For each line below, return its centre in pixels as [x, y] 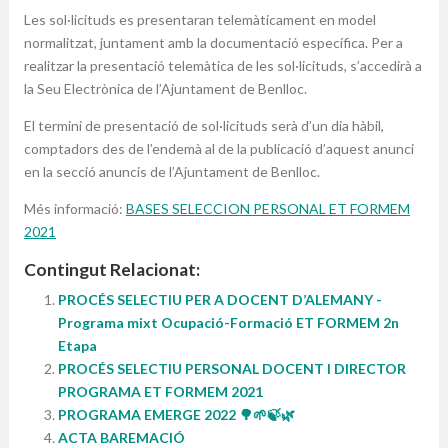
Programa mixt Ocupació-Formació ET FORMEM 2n [228, 322]
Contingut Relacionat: [111, 269]
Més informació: [74, 208]
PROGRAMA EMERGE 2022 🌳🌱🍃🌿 [176, 414]
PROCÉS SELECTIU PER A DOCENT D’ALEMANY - [219, 299]
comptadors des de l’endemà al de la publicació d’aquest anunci [218, 148]
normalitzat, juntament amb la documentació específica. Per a [213, 42]
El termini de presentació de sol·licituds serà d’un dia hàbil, [203, 125]
